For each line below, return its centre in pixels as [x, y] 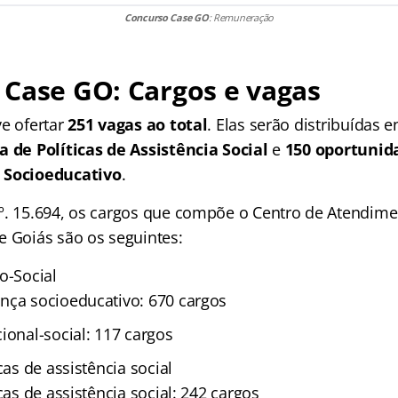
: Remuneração [241, 18]
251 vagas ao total [138, 125]
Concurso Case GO [166, 18]
